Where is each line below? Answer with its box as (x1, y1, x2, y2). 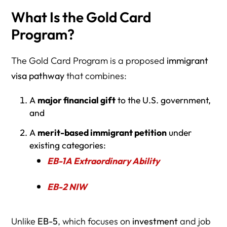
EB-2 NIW (47, 180, 87, 193)
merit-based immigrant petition (37, 126, 167, 138)
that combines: (64, 70, 127, 82)
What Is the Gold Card (11, 8, 152, 26)
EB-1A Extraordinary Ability (47, 155, 160, 167)
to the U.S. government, (115, 94, 211, 106)
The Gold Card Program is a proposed (11, 55, 167, 67)
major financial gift (37, 94, 116, 106)
